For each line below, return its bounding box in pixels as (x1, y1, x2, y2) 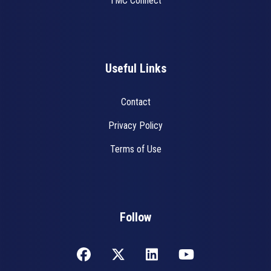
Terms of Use (109, 143, 162, 155)
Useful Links (105, 60, 166, 76)
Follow (120, 209, 151, 224)
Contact (120, 96, 151, 108)
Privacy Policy (108, 119, 163, 131)
